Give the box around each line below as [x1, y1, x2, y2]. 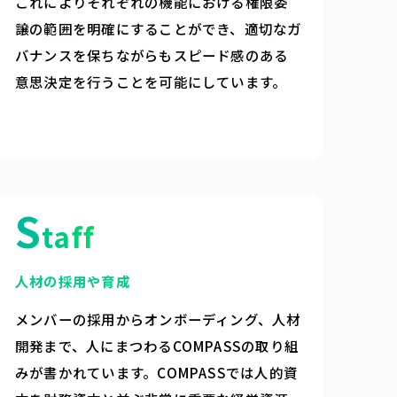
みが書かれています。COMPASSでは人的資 [14, 362, 299, 382]
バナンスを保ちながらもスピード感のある [14, 44, 289, 65]
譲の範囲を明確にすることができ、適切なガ [14, 18, 302, 38]
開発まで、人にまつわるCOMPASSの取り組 [14, 335, 300, 355]
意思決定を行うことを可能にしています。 [14, 71, 287, 91]
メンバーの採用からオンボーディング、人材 [14, 308, 301, 329]
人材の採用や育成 [14, 271, 130, 292]
